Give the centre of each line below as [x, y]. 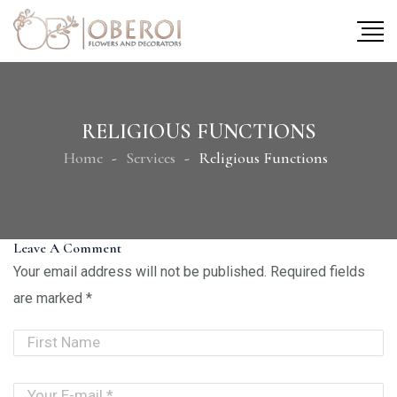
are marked [50, 298]
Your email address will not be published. [140, 271]
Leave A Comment [67, 248]
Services [151, 157]
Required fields [318, 271]
